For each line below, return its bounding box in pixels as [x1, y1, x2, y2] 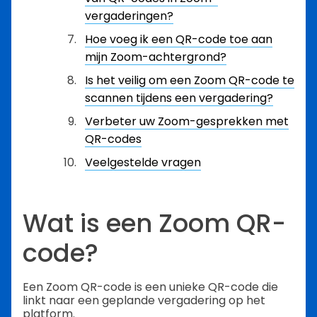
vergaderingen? [85, 8, 173, 24]
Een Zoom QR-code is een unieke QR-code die [23, 279, 278, 296]
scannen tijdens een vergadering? [85, 90, 273, 106]
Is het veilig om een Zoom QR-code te [85, 72, 294, 88]
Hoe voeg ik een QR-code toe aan [85, 31, 272, 47]
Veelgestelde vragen [85, 154, 201, 171]
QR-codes [85, 131, 142, 147]
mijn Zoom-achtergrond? [85, 49, 226, 65]
